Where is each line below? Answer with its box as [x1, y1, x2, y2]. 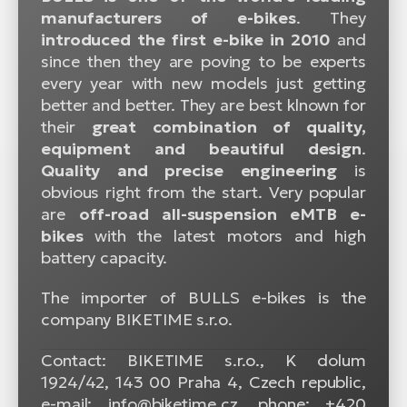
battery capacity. [41, 247, 168, 269]
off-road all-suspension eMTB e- [79, 203, 366, 225]
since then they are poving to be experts [41, 51, 366, 73]
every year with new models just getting [41, 73, 366, 94]
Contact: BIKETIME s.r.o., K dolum [41, 350, 366, 372]
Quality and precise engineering [41, 160, 337, 182]
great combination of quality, [91, 116, 366, 138]
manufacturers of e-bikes [41, 7, 296, 29]
